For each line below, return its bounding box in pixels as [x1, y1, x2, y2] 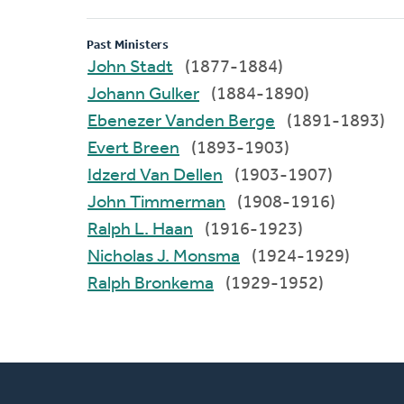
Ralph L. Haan [134, 220, 193, 239]
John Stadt [130, 58, 173, 77]
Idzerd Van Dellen [140, 166, 223, 185]
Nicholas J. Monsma [157, 247, 240, 266]
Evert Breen [133, 139, 179, 158]
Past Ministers [87, 38, 169, 52]
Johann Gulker [149, 85, 199, 104]
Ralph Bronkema [134, 274, 214, 293]
